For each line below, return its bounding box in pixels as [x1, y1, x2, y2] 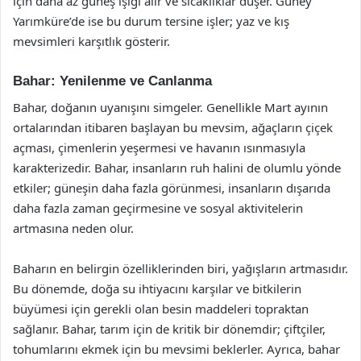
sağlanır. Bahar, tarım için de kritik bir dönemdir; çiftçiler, [13, 320, 326, 337]
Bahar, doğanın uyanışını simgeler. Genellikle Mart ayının [13, 98, 328, 115]
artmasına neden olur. [13, 219, 134, 236]
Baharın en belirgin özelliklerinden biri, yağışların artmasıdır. [13, 259, 348, 276]
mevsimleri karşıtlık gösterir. [13, 33, 170, 49]
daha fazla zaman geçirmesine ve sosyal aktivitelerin [13, 199, 303, 216]
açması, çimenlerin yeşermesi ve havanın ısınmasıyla [13, 139, 305, 156]
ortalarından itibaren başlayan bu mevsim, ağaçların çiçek [13, 118, 333, 135]
